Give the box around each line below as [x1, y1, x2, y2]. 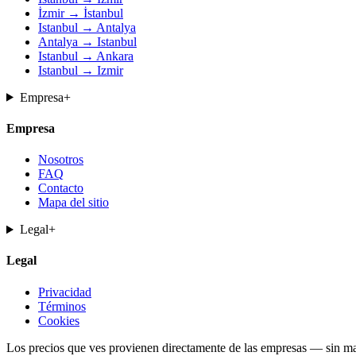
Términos [38, 299, 86, 313]
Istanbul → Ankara [38, 48, 133, 63]
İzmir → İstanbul [38, 6, 123, 20]
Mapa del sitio [38, 195, 109, 210]
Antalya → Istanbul [38, 34, 137, 48]
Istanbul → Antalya [38, 20, 136, 34]
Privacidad [38, 284, 91, 299]
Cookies [38, 313, 79, 327]
